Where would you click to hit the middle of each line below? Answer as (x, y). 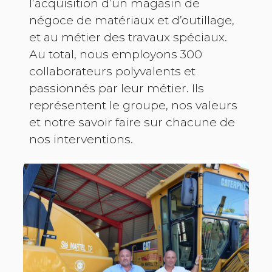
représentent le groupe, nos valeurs (134, 105)
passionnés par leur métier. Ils (117, 88)
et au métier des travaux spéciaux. (128, 37)
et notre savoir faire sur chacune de (132, 122)
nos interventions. (81, 139)
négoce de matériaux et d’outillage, (132, 20)
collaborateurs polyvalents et (113, 71)
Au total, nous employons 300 (116, 54)
